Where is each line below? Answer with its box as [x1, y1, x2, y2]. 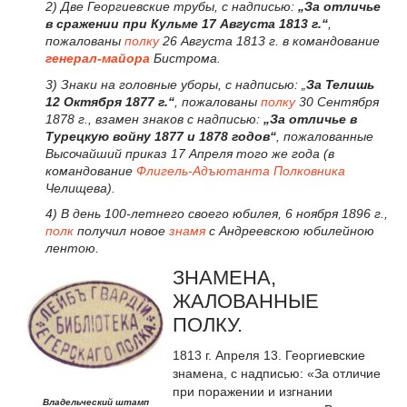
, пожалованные [276, 128, 373, 144]
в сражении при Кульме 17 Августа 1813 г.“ [45, 15, 328, 31]
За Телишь [306, 76, 374, 92]
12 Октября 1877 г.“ [45, 94, 174, 109]
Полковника [273, 163, 345, 178]
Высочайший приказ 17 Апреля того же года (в [45, 145, 334, 161]
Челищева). [45, 180, 115, 195]
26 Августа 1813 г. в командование [159, 33, 380, 48]
